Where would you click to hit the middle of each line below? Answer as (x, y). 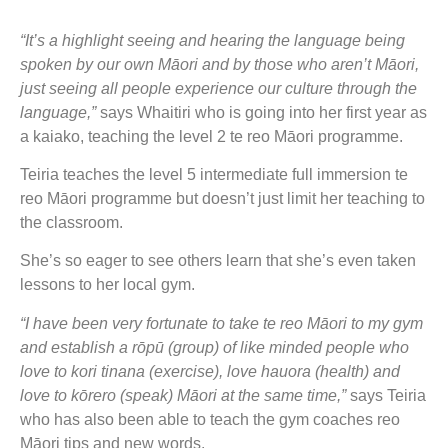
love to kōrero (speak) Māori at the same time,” (183, 395)
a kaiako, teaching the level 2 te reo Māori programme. (211, 136)
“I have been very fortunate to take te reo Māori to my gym (221, 323)
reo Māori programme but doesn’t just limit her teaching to (222, 198)
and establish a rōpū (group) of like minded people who (214, 347)
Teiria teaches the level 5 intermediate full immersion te (214, 174)
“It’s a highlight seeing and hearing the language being (212, 40)
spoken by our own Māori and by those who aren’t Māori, (219, 64)
